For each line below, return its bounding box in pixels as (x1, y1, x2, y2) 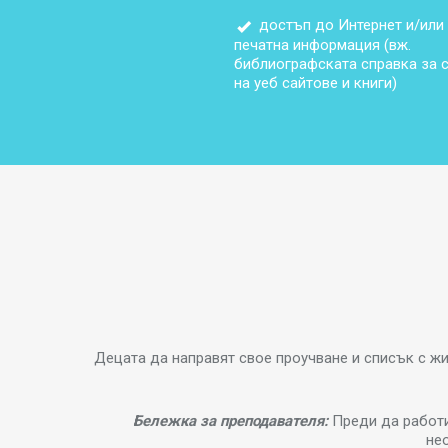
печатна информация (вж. (234, 35, 411, 54)
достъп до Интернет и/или (255, 16, 444, 35)
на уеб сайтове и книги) (234, 73, 397, 92)
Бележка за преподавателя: (132, 411, 332, 430)
